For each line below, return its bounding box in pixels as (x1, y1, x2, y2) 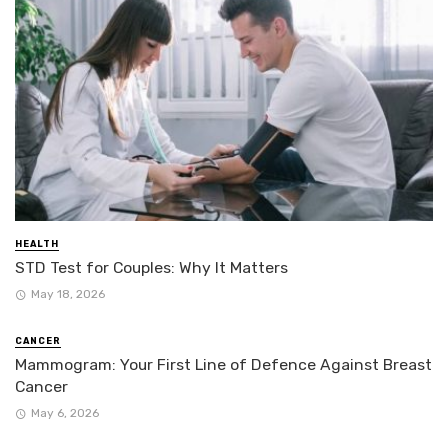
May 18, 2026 (30, 286, 105, 301)
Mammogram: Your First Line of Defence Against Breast (15, 354, 432, 374)
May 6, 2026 (30, 406, 99, 421)
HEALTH (15, 238, 59, 249)
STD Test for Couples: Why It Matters (15, 257, 288, 277)
